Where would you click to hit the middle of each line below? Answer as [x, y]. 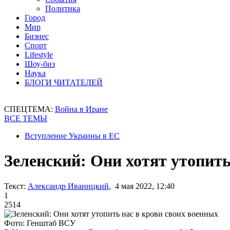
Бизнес [37, 36]
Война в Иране [81, 109]
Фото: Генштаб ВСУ [40, 223]
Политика [63, 8]
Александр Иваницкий [68, 186]
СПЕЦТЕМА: [30, 109]
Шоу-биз [40, 64]
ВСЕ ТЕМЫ [26, 118]
